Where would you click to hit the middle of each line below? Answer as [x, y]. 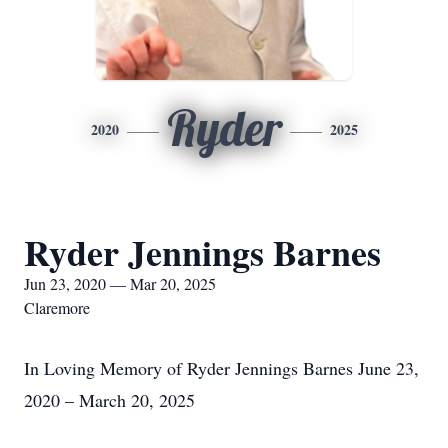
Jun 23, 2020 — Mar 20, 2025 [120, 283]
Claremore [57, 307]
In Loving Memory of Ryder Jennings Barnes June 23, [221, 368]
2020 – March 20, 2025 [109, 400]
